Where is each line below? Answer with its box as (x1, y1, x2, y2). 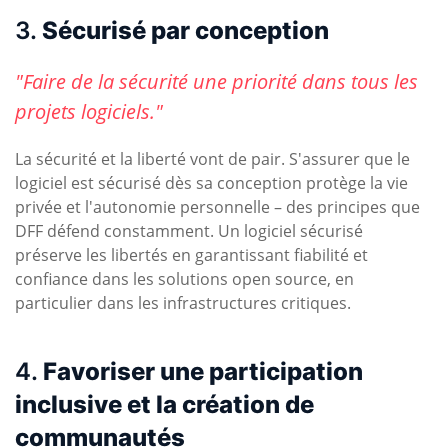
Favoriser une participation (43, 357, 363, 387)
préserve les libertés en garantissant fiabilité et (15, 244, 368, 267)
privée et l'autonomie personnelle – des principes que (15, 196, 420, 219)
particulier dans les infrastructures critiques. (15, 292, 351, 315)
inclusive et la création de (15, 390, 314, 420)
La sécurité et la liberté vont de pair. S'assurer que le (15, 148, 410, 171)
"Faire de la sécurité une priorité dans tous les (15, 68, 418, 96)
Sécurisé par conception (42, 16, 329, 46)
